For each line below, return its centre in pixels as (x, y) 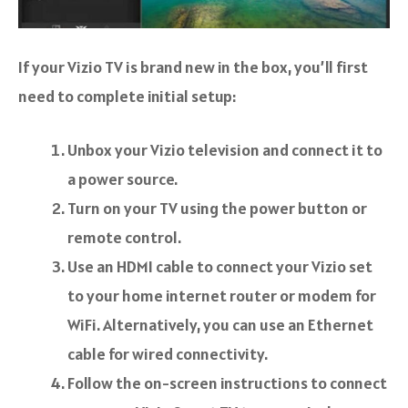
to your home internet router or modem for (222, 295)
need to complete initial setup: (127, 96)
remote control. (124, 237)
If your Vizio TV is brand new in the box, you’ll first (193, 66)
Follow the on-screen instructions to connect (227, 382)
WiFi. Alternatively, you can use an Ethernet (220, 324)
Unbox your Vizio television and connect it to (225, 149)
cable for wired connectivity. (168, 353)
